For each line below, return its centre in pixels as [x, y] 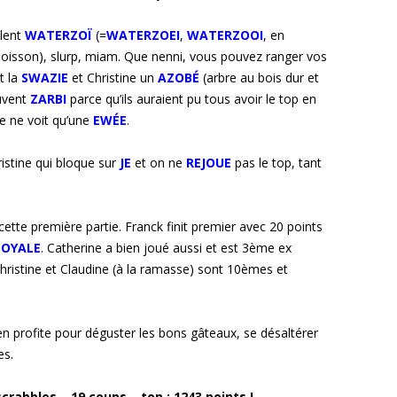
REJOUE [209, 163]
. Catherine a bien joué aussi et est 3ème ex [166, 248]
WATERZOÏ [58, 35]
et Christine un [115, 78]
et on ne [160, 163]
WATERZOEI [143, 35]
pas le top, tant [278, 163]
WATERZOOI [225, 35]
